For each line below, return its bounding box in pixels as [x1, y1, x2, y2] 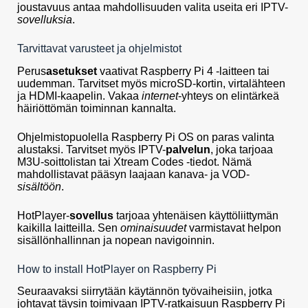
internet [142, 89, 178, 102]
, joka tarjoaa [210, 143, 273, 155]
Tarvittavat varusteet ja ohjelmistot [17, 42, 181, 54]
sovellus [69, 209, 113, 221]
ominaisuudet [120, 221, 186, 234]
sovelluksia [17, 13, 72, 25]
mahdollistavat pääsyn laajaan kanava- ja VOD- [17, 168, 250, 180]
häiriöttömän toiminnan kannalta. [17, 102, 176, 114]
